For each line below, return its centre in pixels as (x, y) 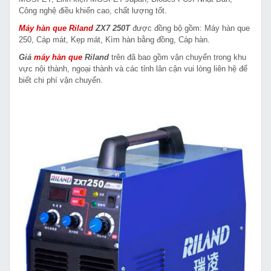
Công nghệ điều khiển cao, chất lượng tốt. (93, 10)
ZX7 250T (112, 28)
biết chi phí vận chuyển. (61, 80)
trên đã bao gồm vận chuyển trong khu (178, 57)
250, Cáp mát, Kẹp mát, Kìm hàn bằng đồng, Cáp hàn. (114, 39)
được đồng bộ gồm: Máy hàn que (190, 28)
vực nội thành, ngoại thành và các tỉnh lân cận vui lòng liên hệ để (133, 68)
